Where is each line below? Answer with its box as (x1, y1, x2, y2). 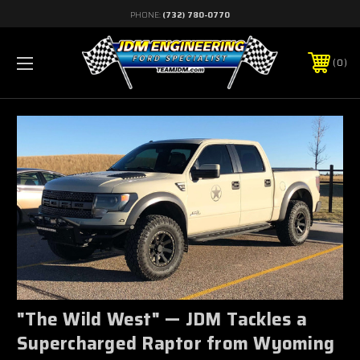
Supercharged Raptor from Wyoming (17, 329, 334, 358)
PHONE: (130, 9, 162, 21)
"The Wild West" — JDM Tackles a (17, 305, 307, 333)
